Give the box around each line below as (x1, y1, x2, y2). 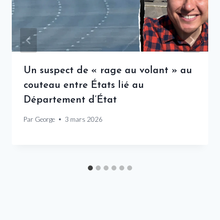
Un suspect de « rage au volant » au (24, 66, 192, 76)
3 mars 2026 (65, 115, 103, 123)
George (35, 115, 55, 123)
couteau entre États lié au (24, 81, 144, 91)
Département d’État (24, 95, 117, 106)
